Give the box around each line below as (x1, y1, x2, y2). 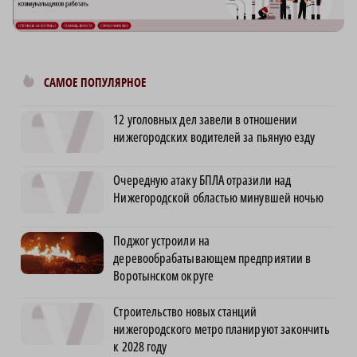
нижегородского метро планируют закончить (113, 320, 330, 339)
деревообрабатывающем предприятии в (113, 249, 312, 268)
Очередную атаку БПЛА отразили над (113, 171, 292, 190)
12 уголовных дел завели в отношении (113, 111, 298, 129)
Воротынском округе (113, 267, 214, 285)
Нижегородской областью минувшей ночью (113, 189, 324, 207)
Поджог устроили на (113, 232, 210, 250)
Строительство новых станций (113, 303, 257, 321)
